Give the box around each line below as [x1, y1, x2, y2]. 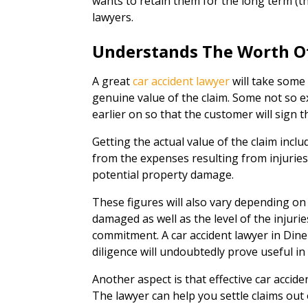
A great [92, 74, 133, 89]
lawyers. [92, 10, 134, 25]
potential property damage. [92, 167, 234, 182]
